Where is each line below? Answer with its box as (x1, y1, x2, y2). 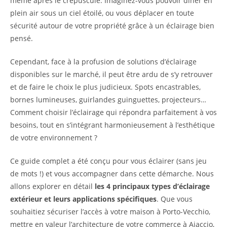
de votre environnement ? (10, 133, 97, 143)
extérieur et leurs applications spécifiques (10, 194, 157, 204)
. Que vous (157, 194, 193, 204)
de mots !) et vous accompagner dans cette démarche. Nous (10, 169, 214, 179)
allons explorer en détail (10, 181, 95, 192)
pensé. (10, 33, 33, 44)
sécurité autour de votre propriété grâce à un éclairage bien (10, 21, 214, 31)
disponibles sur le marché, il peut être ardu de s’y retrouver (10, 69, 213, 80)
